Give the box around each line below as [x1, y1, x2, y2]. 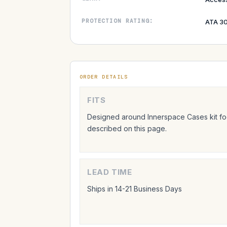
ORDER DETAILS [80, 73, 128, 80]
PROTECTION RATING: [82, 17, 154, 24]
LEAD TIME [87, 167, 132, 177]
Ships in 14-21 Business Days [87, 184, 182, 193]
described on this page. [87, 124, 167, 133]
